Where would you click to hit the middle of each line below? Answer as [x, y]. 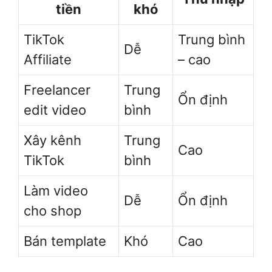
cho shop [53, 210]
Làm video [56, 190]
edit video [55, 110]
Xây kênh [53, 140]
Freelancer [57, 90]
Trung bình [212, 39]
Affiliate [48, 59]
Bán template [65, 241]
